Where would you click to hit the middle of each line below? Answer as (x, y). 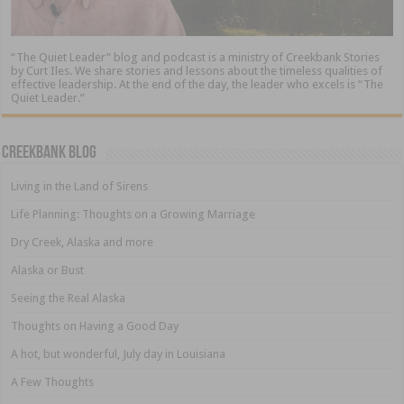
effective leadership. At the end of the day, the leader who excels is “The (197, 85)
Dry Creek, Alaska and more (83, 243)
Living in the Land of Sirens (80, 187)
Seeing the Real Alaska (69, 298)
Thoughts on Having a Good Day (95, 326)
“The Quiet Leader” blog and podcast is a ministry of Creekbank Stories (196, 58)
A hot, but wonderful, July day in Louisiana (119, 354)
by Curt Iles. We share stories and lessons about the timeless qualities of (197, 71)
